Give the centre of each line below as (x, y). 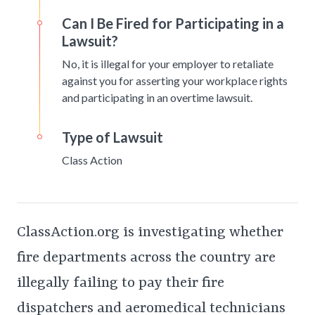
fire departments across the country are (146, 258)
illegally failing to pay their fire (121, 284)
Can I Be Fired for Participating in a (173, 24)
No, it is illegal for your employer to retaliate (168, 64)
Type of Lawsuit (112, 137)
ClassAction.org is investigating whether (150, 233)
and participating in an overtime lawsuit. (157, 98)
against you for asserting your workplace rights (175, 81)
